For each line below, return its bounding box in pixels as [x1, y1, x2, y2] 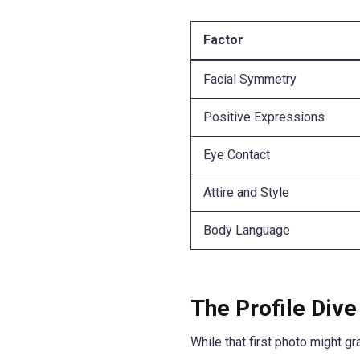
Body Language [203, 222, 290, 238]
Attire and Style [203, 184, 289, 200]
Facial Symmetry [203, 71, 297, 87]
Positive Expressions [203, 108, 325, 125]
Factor [203, 31, 243, 47]
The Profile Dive [190, 294, 357, 321]
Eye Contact [203, 146, 270, 162]
